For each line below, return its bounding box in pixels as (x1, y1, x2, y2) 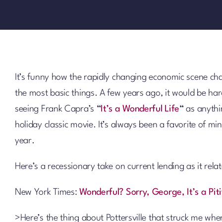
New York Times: (14, 188, 80, 197)
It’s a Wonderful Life (101, 105, 180, 113)
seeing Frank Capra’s (14, 105, 97, 113)
